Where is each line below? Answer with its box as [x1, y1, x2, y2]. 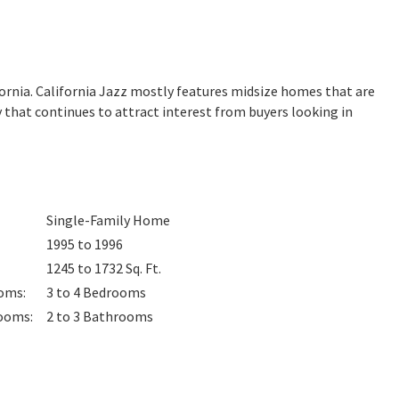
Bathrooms [83, 307, 153, 325]
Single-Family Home [46, 211, 170, 229]
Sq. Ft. [126, 259, 161, 277]
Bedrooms [83, 283, 146, 301]
